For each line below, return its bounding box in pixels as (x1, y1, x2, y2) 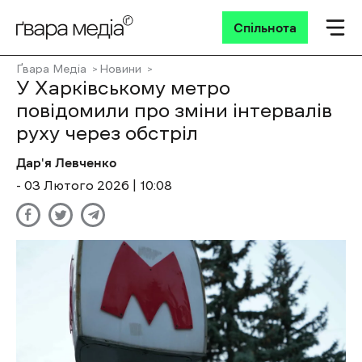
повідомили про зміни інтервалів (16, 101, 332, 120)
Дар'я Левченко (16, 156, 116, 169)
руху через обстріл (16, 124, 198, 143)
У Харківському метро (16, 78, 230, 98)
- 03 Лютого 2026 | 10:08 (16, 179, 172, 192)
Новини (99, 63, 141, 74)
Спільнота (234, 21, 297, 34)
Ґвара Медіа (16, 63, 86, 74)
